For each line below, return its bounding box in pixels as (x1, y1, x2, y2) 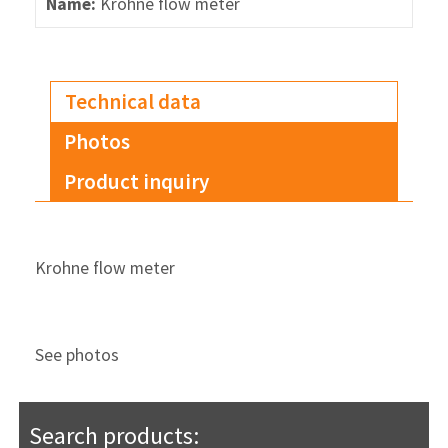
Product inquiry (64, 167, 210, 195)
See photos (34, 344, 119, 367)
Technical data (65, 88, 202, 116)
